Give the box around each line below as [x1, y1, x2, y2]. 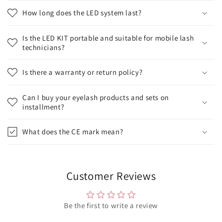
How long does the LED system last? [22, 8, 142, 18]
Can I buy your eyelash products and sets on [22, 93, 169, 103]
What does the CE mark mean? [22, 127, 123, 137]
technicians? [22, 43, 65, 53]
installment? [22, 102, 64, 112]
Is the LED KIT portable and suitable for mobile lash [22, 33, 194, 43]
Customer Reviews [66, 168, 156, 183]
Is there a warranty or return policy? [22, 67, 143, 77]
